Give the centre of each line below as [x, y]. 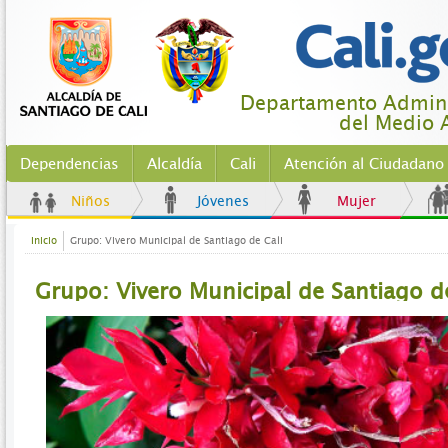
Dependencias [69, 164]
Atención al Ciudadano [364, 164]
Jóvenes [223, 201]
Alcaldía [174, 164]
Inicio [44, 240]
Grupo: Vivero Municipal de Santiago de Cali [176, 240]
